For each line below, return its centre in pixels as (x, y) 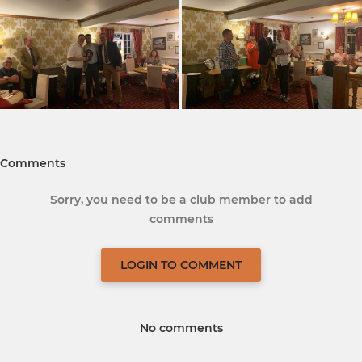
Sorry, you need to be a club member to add (181, 199)
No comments (181, 328)
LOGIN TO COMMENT (181, 265)
